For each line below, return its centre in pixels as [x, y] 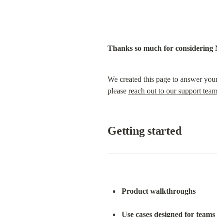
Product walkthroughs [158, 191]
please [118, 91]
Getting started [145, 131]
